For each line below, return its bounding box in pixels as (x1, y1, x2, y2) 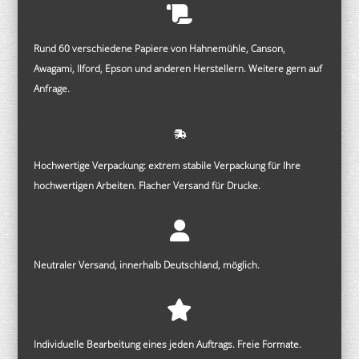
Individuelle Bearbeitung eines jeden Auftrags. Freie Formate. (34, 337, 302, 352)
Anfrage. (34, 82, 71, 96)
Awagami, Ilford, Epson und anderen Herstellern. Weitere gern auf (34, 62, 323, 76)
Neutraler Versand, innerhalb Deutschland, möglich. (34, 258, 260, 272)
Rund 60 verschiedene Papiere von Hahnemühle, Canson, (34, 42, 286, 56)
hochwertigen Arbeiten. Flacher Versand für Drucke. (34, 179, 264, 193)
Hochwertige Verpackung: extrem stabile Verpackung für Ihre (34, 159, 301, 173)
